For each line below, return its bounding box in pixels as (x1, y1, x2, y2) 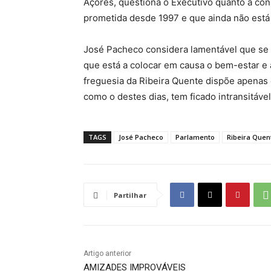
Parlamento (175, 132, 215, 142)
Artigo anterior (83, 249, 131, 258)
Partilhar (114, 191, 146, 200)
